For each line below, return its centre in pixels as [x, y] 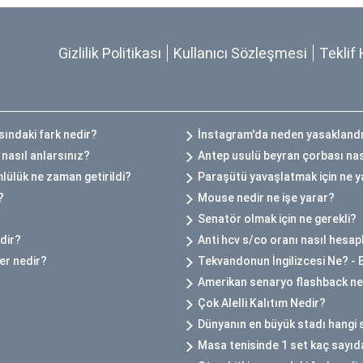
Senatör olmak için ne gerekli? [277, 219]
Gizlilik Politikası [110, 53]
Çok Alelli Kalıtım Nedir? [262, 303]
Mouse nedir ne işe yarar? [266, 198]
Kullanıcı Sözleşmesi [240, 53]
